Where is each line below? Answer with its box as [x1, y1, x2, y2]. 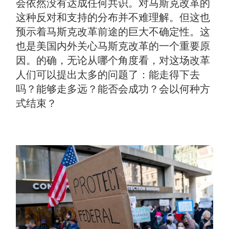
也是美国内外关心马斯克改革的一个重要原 [16, 40, 211, 53]
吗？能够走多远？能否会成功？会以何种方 [16, 83, 211, 96]
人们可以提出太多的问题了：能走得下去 [16, 68, 200, 81]
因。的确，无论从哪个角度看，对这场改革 [16, 54, 211, 67]
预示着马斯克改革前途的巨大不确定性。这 [16, 26, 211, 38]
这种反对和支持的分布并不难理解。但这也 [16, 11, 211, 24]
